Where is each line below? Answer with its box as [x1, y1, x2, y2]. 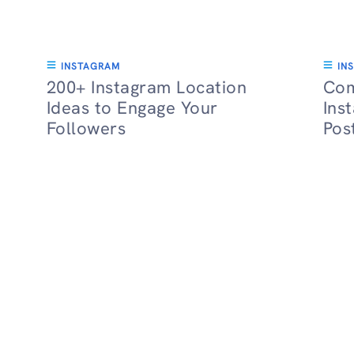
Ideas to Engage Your [46, 96, 218, 119]
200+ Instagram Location [46, 76, 247, 99]
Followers [46, 117, 126, 140]
